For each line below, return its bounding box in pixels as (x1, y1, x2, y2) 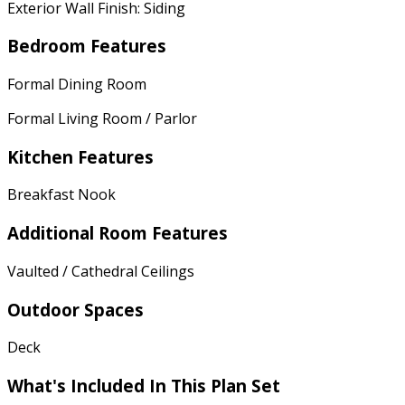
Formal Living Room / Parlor (7, 108, 197, 128)
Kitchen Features (7, 145, 154, 168)
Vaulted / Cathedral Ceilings (7, 260, 194, 281)
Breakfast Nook (7, 184, 116, 205)
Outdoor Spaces (7, 297, 144, 321)
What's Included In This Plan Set (7, 373, 280, 397)
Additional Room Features (7, 221, 228, 245)
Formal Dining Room (7, 73, 146, 94)
